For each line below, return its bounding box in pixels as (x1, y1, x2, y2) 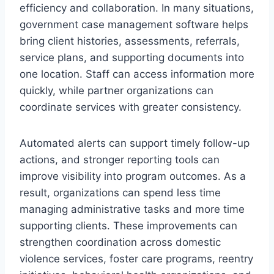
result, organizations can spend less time (20, 186, 221, 199)
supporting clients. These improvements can (20, 219, 237, 232)
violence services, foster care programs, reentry (20, 252, 253, 265)
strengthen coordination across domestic (20, 235, 221, 248)
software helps (176, 18, 248, 31)
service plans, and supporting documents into (20, 51, 244, 64)
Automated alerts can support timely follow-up (20, 136, 250, 149)
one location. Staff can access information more (20, 67, 254, 80)
